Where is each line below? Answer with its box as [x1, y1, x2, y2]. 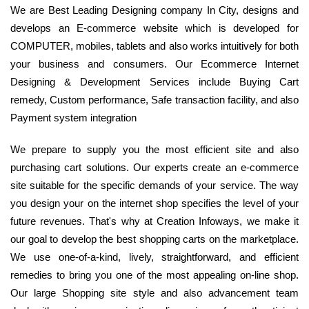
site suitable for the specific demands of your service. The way [10, 179, 299, 192]
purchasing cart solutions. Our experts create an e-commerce [10, 161, 299, 174]
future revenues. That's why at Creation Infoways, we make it [10, 215, 299, 228]
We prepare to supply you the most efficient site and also [10, 143, 299, 156]
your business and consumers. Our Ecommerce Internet [10, 58, 299, 70]
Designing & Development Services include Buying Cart [10, 76, 299, 88]
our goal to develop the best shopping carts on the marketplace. [10, 233, 299, 246]
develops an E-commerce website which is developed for [10, 22, 299, 34]
